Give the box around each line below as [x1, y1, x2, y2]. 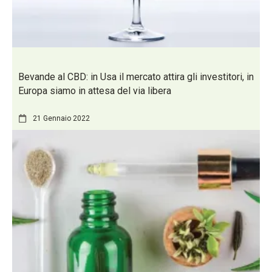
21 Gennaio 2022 [33, 114, 90, 123]
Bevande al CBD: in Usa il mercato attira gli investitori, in [18, 70, 254, 83]
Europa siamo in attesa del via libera [18, 84, 171, 97]
